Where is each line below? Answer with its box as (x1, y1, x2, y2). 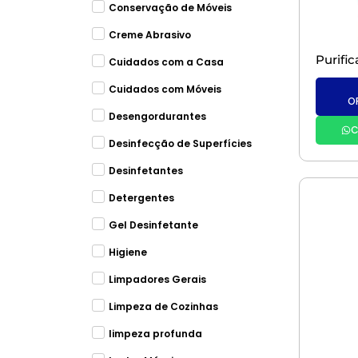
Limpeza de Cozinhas (108, 300, 218, 313)
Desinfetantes (108, 164, 183, 177)
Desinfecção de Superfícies (108, 137, 252, 150)
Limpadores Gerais (108, 272, 206, 286)
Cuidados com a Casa (108, 55, 224, 69)
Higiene (108, 245, 147, 259)
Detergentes (108, 191, 174, 205)
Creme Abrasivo (108, 28, 191, 42)
